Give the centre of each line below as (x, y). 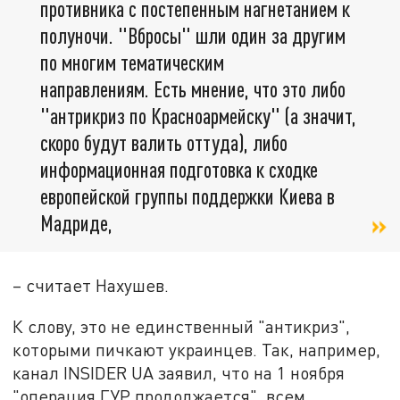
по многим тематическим (132, 62)
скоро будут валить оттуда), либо (164, 143)
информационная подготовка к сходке (179, 170)
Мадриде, (76, 223)
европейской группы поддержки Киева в (187, 196)
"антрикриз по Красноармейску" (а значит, (198, 116)
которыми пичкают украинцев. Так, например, (197, 350)
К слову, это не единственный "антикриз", (182, 327)
